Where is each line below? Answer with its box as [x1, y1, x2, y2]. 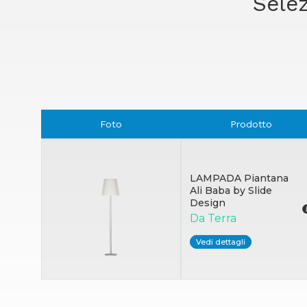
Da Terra [190, 211, 236, 225]
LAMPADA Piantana [190, 171, 288, 184]
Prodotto [230, 118, 272, 130]
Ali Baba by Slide [190, 184, 272, 197]
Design [190, 196, 225, 209]
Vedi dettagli [196, 236, 245, 247]
